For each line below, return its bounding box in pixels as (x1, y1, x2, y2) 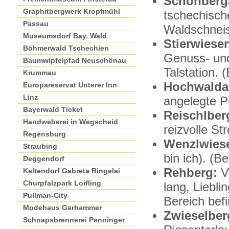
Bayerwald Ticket (23, 105, 83, 113)
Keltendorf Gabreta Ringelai (23, 167, 120, 175)
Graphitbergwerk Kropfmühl (23, 7, 120, 15)
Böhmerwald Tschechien (23, 44, 109, 52)
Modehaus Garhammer (23, 203, 102, 212)
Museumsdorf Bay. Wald (23, 32, 107, 40)
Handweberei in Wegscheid (23, 118, 118, 126)
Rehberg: (164, 166, 217, 179)
